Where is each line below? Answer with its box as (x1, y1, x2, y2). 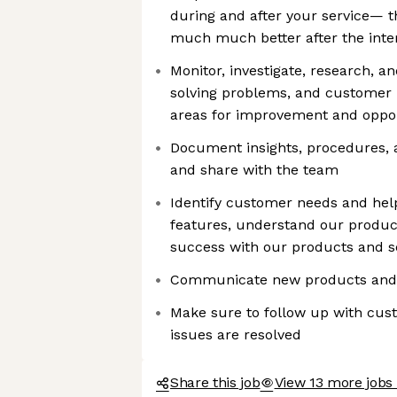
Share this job (170, 374, 261, 391)
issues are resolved (170, 326, 301, 343)
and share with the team (170, 161, 339, 178)
